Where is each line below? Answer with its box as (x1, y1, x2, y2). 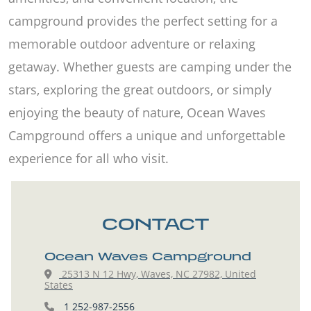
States (44, 278, 73, 292)
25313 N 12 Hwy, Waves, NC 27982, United (59, 267, 256, 280)
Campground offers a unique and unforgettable (8, 126, 285, 144)
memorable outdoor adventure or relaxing (8, 35, 255, 52)
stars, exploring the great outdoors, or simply (8, 81, 271, 98)
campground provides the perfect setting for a (8, 12, 278, 29)
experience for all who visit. (8, 149, 169, 167)
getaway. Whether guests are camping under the (8, 58, 292, 75)
